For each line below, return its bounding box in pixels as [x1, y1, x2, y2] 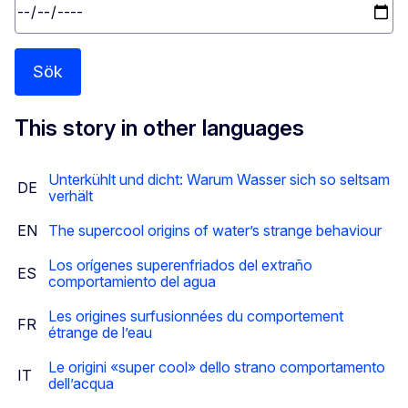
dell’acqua [48, 374, 114, 393]
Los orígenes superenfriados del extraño [48, 256, 312, 275]
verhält [48, 187, 93, 206]
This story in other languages [15, 115, 304, 142]
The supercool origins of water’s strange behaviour [48, 221, 382, 240]
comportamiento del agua [48, 272, 216, 291]
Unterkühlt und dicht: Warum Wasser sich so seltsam [48, 170, 390, 189]
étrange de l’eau [48, 323, 152, 342]
